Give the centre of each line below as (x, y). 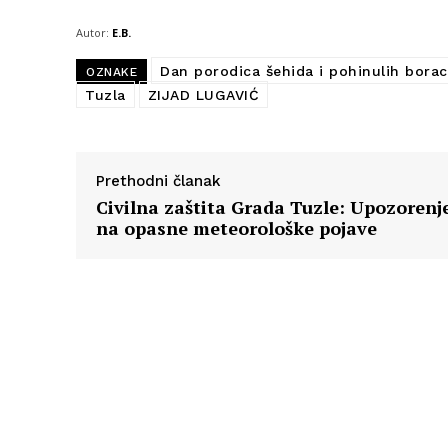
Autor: (92, 33)
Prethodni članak (158, 181)
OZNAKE (111, 72)
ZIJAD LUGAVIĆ (203, 95)
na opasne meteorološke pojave (236, 228)
